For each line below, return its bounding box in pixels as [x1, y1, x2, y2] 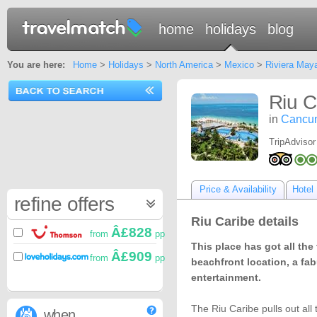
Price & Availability [199, 184, 277, 195]
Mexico [224, 59, 254, 70]
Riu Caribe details [191, 214, 299, 229]
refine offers [14, 193, 115, 215]
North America [154, 59, 213, 70]
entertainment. [191, 272, 261, 283]
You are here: [7, 59, 65, 70]
